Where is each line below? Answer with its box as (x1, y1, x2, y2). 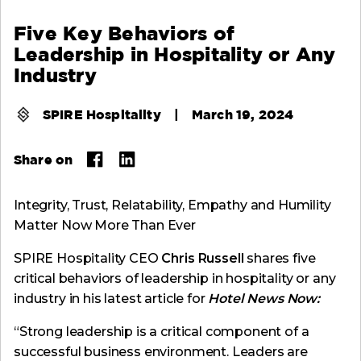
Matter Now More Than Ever (14, 218, 196, 234)
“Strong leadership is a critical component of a (14, 324, 309, 340)
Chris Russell (161, 251, 244, 267)
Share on (14, 151, 73, 167)
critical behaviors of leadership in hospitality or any (14, 271, 336, 287)
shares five (243, 251, 316, 267)
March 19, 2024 (191, 106, 294, 122)
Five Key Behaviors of (14, 22, 235, 45)
